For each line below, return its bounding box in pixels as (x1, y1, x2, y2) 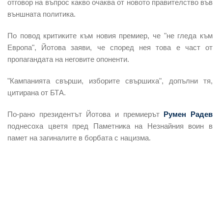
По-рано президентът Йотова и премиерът (7, 110, 164, 118)
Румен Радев (164, 110, 213, 118)
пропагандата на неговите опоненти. (7, 55, 129, 63)
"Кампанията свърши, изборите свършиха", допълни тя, (7, 76, 213, 85)
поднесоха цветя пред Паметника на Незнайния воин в (7, 121, 213, 130)
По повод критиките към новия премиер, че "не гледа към (7, 31, 213, 40)
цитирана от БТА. (7, 88, 66, 97)
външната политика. (7, 9, 76, 18)
